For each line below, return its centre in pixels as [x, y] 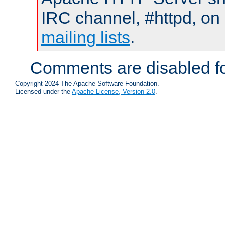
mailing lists [86, 37]
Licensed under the [43, 91]
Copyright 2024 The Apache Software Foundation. [87, 83]
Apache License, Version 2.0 [114, 91]
